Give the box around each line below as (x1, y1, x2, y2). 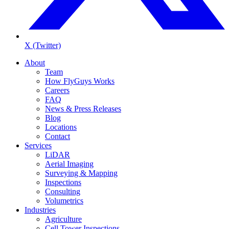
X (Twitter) (25, 40, 61, 50)
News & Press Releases (45, 104, 121, 113)
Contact (45, 131, 70, 141)
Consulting (45, 187, 80, 196)
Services (25, 141, 52, 150)
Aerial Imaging (45, 159, 94, 168)
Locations (45, 122, 77, 131)
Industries (25, 205, 56, 214)
